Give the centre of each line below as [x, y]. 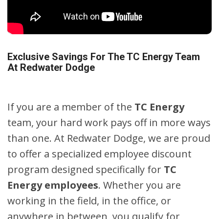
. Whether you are [140, 185]
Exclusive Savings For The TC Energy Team [104, 57]
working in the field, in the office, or [89, 201]
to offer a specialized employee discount [99, 154]
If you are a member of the [71, 107]
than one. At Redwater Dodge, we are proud [109, 138]
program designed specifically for [86, 170]
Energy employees [53, 185]
